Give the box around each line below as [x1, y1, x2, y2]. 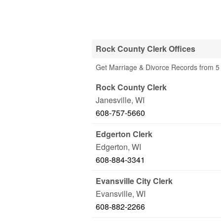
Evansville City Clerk [96, 175, 173, 186]
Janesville [96, 94, 131, 106]
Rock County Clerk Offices [96, 43, 195, 54]
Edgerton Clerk [96, 128, 152, 140]
